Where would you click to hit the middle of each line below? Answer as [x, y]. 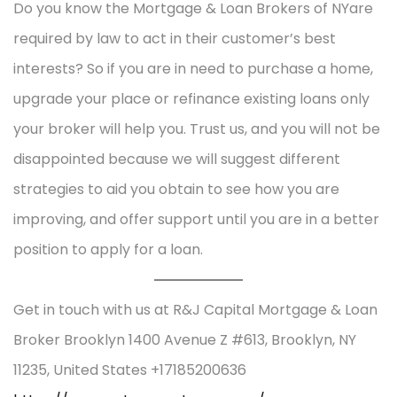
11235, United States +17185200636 [130, 370]
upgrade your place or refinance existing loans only [191, 98]
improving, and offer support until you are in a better [196, 219]
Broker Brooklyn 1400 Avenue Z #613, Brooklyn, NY [185, 339]
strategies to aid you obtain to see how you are [176, 189]
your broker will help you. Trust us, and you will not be [197, 128]
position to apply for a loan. [108, 249]
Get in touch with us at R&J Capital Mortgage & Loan [195, 309]
